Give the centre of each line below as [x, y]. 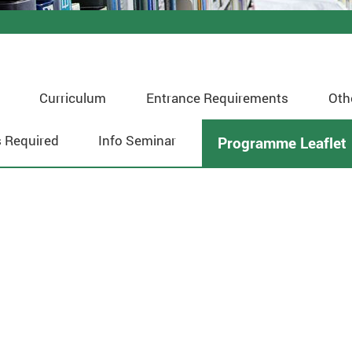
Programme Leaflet [282, 143]
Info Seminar [137, 141]
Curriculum [73, 98]
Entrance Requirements [218, 98]
